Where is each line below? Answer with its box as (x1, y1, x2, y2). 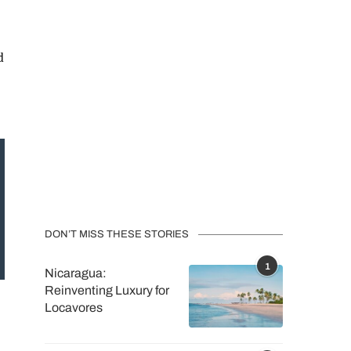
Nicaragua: (44, 266, 107, 280)
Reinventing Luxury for (44, 284, 169, 297)
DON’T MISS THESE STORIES (44, 229, 189, 240)
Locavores (44, 301, 103, 314)
